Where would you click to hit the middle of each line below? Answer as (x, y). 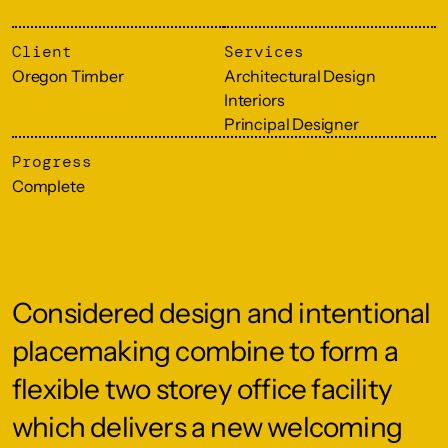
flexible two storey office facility (202, 389)
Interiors (254, 100)
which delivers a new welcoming (207, 427)
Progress (52, 161)
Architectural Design (300, 76)
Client (42, 51)
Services (264, 51)
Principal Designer (291, 124)
